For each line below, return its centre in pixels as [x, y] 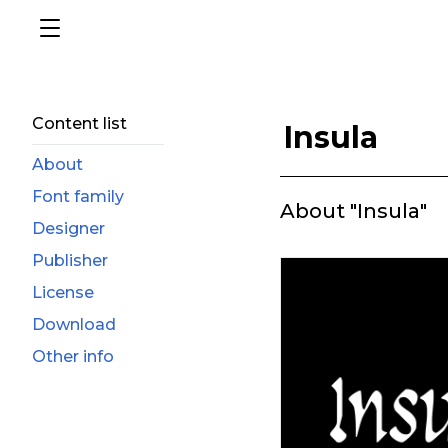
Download [74, 324]
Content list [79, 123]
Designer [68, 228]
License [63, 292]
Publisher [70, 260]
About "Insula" [353, 211]
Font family [78, 196]
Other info [73, 356]
